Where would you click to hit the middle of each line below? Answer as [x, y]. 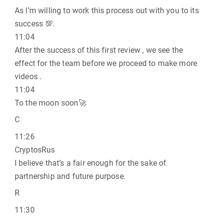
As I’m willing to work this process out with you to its [107, 11]
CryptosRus [35, 150]
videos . [28, 77]
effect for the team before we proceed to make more [106, 63]
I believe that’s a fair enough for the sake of [91, 163]
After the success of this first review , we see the [99, 50]
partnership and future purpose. [70, 176]
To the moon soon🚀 [51, 103]
